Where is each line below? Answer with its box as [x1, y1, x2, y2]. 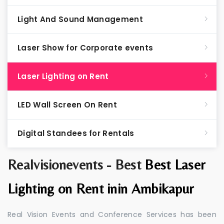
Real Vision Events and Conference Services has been [7, 209, 216, 219]
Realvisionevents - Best [7, 156, 145, 172]
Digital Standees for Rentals [17, 128, 134, 138]
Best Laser [144, 156, 205, 172]
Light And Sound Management [17, 14, 143, 24]
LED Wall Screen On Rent [17, 99, 117, 110]
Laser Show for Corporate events [17, 42, 153, 53]
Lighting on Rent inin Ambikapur [7, 180, 194, 196]
